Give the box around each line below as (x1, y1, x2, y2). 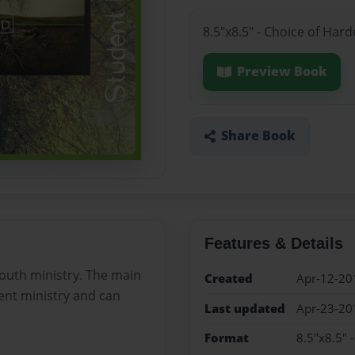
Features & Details (204, 235, 343, 253)
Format (204, 329, 249, 346)
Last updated (204, 300, 285, 317)
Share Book (220, 127, 296, 145)
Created (204, 270, 253, 288)
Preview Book (236, 63, 327, 81)
